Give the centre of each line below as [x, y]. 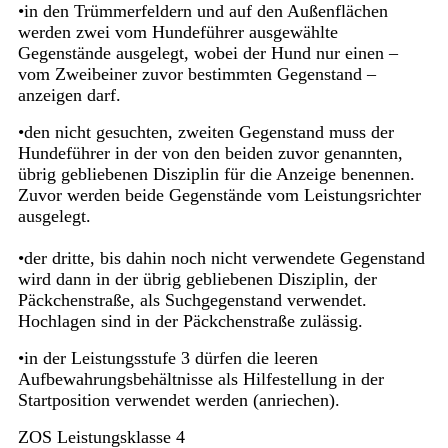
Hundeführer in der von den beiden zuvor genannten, [210, 153]
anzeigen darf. [69, 95]
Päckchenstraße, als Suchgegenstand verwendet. [192, 300]
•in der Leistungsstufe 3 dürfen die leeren [167, 358]
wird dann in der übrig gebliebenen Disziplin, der [197, 279]
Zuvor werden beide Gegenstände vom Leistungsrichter [219, 195]
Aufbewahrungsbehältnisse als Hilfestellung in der [200, 379]
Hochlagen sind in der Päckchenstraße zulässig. [190, 321]
